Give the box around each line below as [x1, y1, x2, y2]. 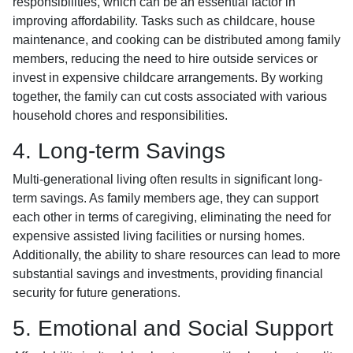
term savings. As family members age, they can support [13, 191, 318, 205]
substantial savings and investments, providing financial [13, 267, 323, 281]
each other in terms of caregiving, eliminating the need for [13, 210, 331, 224]
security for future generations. [13, 286, 180, 299]
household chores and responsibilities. [13, 109, 228, 122]
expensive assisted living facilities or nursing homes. [13, 229, 305, 243]
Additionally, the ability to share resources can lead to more [13, 248, 340, 262]
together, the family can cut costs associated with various [13, 90, 327, 103]
